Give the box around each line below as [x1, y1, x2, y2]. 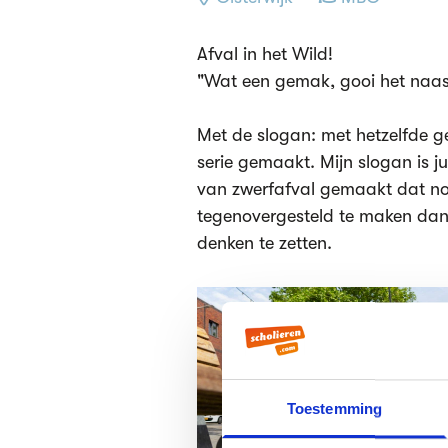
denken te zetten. [197, 233, 332, 254]
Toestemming [286, 400, 383, 418]
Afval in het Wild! [197, 44, 333, 65]
